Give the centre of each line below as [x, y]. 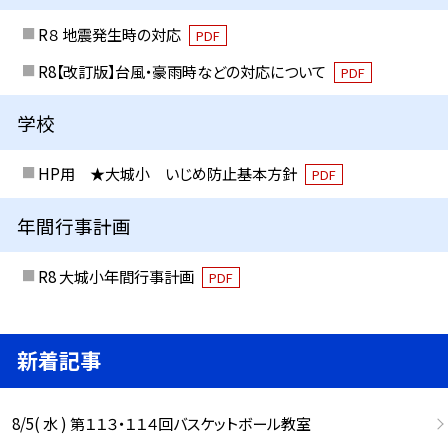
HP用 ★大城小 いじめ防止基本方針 [168, 173]
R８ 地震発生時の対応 [110, 34]
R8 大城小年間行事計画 [117, 275]
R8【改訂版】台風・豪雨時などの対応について [183, 70]
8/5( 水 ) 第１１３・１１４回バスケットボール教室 [161, 423]
